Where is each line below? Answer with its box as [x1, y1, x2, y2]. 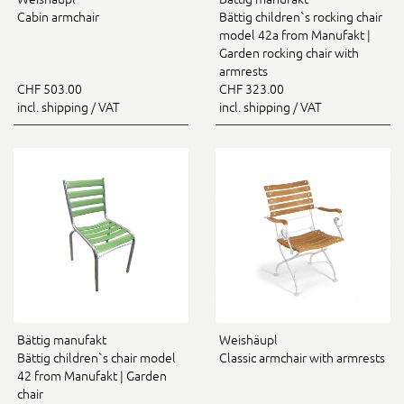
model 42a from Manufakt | [219, 28, 371, 42]
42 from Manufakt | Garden [17, 369, 167, 383]
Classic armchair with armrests [219, 351, 385, 365]
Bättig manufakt [17, 333, 106, 347]
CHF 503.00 [17, 82, 82, 96]
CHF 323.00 [219, 82, 284, 96]
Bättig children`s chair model [17, 351, 176, 365]
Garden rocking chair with [219, 46, 359, 60]
